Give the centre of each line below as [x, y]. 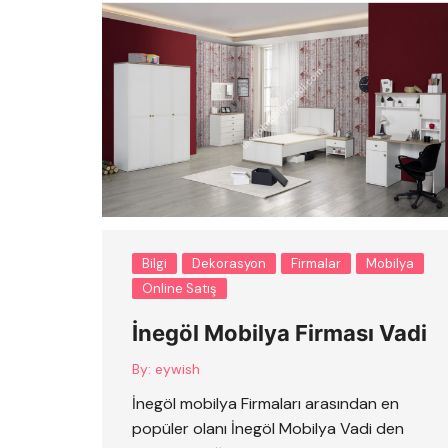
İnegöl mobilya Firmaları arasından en [265, 403]
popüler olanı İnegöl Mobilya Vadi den [268, 428]
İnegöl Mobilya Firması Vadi [279, 333]
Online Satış [179, 288]
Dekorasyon [229, 263]
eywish [177, 369]
